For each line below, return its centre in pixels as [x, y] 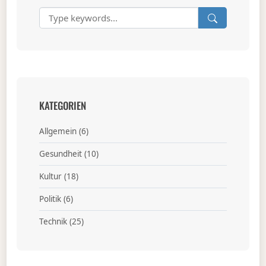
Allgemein [58, 132]
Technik [53, 222]
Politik [50, 199]
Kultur [50, 177]
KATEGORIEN [62, 105]
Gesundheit [60, 154]
